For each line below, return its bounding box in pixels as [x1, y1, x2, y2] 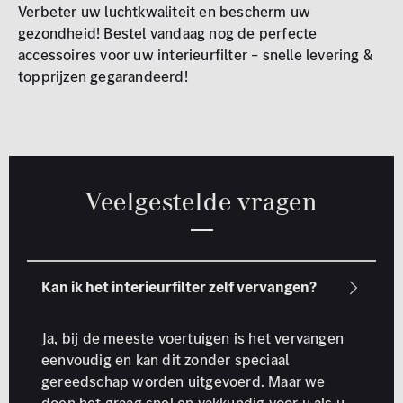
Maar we [268, 371, 326, 392]
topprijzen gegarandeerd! [18, 66, 188, 87]
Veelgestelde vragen [85, 184, 318, 219]
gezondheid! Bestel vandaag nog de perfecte [18, 22, 318, 44]
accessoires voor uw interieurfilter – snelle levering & [18, 44, 373, 66]
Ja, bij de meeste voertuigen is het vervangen [41, 327, 345, 349]
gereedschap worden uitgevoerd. [41, 371, 269, 392]
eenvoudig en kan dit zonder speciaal [41, 349, 290, 371]
